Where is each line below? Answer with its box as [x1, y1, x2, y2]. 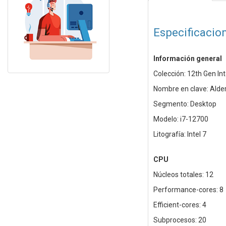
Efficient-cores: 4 [153, 201, 206, 209]
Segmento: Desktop [153, 100, 216, 108]
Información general [153, 54, 222, 63]
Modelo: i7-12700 [153, 115, 208, 124]
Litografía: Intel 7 [153, 130, 206, 139]
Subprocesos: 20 [153, 216, 206, 224]
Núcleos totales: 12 [153, 171, 213, 179]
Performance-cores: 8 [153, 186, 223, 194]
